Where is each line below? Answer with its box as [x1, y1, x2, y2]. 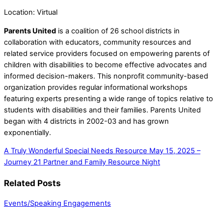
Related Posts [4, 178, 61, 189]
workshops [150, 82, 188, 92]
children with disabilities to [4, 60, 95, 69]
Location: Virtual [4, 8, 57, 17]
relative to [180, 94, 213, 103]
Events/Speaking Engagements [4, 199, 111, 208]
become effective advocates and [95, 60, 207, 69]
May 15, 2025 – [147, 146, 200, 156]
